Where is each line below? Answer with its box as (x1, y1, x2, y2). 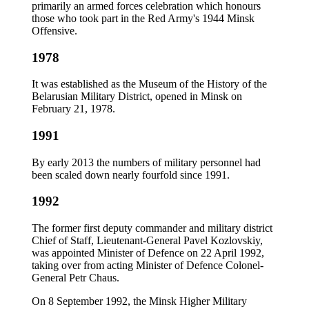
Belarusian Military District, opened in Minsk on (32, 90, 242, 103)
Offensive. (32, 24, 77, 37)
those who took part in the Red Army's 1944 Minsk (32, 12, 255, 24)
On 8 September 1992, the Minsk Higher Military (32, 295, 247, 308)
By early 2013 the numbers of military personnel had (32, 156, 261, 168)
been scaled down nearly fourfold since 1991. (32, 168, 230, 181)
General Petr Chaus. (32, 272, 119, 284)
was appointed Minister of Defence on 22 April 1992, (32, 247, 264, 259)
